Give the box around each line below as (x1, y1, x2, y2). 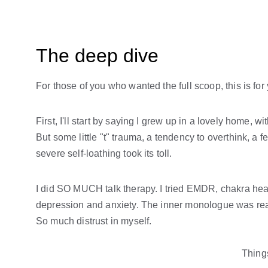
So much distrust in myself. (36, 216, 154, 226)
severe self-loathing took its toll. (36, 148, 172, 159)
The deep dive (36, 45, 159, 66)
